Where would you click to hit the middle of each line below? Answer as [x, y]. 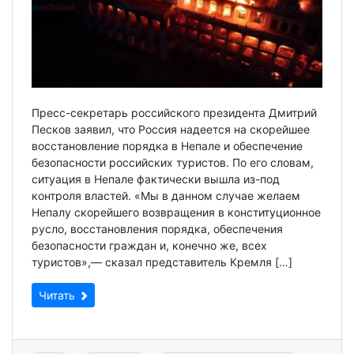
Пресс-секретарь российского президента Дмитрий [174, 112]
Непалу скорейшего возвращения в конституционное [176, 212]
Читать [58, 295]
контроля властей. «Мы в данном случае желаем [166, 195]
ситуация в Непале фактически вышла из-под [156, 179]
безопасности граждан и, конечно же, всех [149, 245]
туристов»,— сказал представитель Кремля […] [162, 262]
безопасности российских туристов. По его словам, [173, 162]
